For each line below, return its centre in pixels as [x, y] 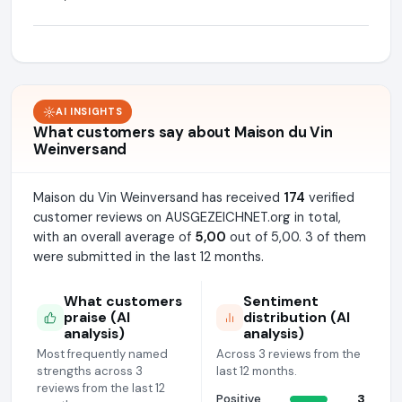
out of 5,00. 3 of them [296, 237]
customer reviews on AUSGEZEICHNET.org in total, [187, 217]
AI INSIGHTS [89, 111]
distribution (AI [297, 317]
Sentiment [281, 301]
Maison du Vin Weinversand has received [158, 197]
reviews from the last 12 [101, 388]
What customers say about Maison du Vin [183, 132]
